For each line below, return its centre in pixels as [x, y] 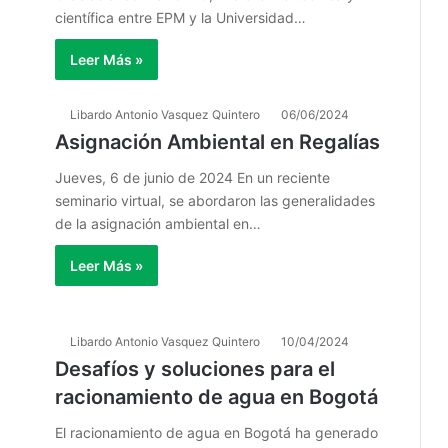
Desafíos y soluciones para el [195, 369]
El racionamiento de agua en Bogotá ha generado [216, 433]
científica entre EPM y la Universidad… [180, 18]
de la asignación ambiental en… [158, 224]
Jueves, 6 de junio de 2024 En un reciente [192, 178]
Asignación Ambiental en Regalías [217, 142]
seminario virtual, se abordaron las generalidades [215, 201]
